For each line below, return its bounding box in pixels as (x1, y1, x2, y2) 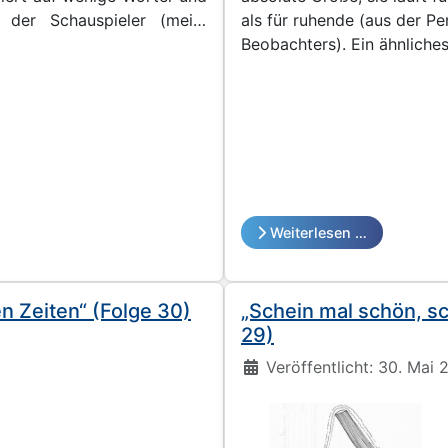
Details (240, 355, 294, 376)
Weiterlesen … (270, 223, 367, 241)
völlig (241, 57, 282, 78)
